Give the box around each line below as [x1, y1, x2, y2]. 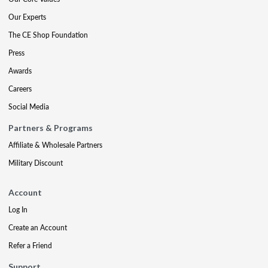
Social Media [8, 102, 49, 112]
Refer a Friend [8, 240, 52, 251]
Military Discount [8, 158, 63, 168]
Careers [8, 84, 32, 94]
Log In [8, 205, 28, 215]
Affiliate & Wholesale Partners [8, 140, 102, 150]
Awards [8, 66, 32, 76]
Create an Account [8, 223, 67, 233]
